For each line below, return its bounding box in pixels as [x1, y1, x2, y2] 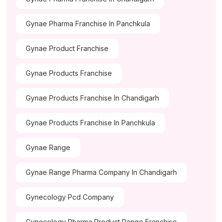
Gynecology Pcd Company [26, 193, 114, 202]
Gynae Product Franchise [26, 44, 109, 53]
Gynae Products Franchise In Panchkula [26, 118, 155, 127]
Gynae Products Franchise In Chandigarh [26, 94, 159, 103]
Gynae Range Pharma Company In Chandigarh [26, 168, 177, 177]
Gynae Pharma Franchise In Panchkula [26, 19, 150, 28]
